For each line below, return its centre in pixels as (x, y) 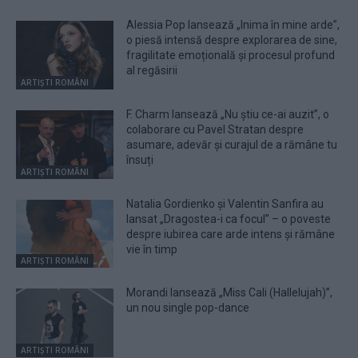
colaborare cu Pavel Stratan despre (215, 129)
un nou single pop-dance (188, 308)
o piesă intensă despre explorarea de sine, (232, 40)
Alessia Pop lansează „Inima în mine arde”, (233, 25)
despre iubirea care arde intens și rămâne (231, 234)
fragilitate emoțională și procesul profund (231, 56)
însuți (140, 159)
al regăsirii (152, 71)
